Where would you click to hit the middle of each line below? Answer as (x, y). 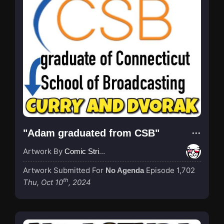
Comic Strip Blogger (82, 151)
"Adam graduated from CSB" (91, 133)
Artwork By (44, 151)
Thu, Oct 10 (43, 182)
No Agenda (125, 170)
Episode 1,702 (170, 170)
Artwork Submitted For (64, 170)
